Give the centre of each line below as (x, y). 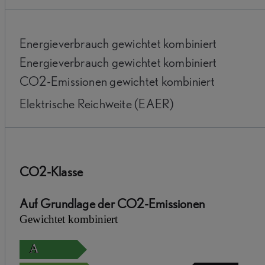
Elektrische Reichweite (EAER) (97, 103)
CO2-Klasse (51, 172)
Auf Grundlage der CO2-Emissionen (112, 203)
